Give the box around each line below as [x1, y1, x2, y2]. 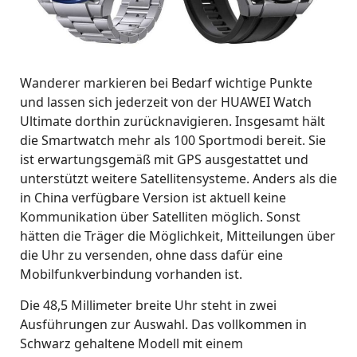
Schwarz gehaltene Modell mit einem [20, 335, 243, 353]
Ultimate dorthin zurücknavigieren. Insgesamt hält [20, 112, 325, 131]
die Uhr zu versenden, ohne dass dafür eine [20, 246, 283, 265]
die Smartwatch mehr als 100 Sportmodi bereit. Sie [20, 131, 326, 150]
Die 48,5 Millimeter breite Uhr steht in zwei [20, 296, 277, 315]
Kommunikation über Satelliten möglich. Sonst [20, 208, 300, 226]
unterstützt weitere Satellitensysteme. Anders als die [20, 170, 337, 188]
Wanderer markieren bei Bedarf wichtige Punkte [20, 74, 312, 92]
